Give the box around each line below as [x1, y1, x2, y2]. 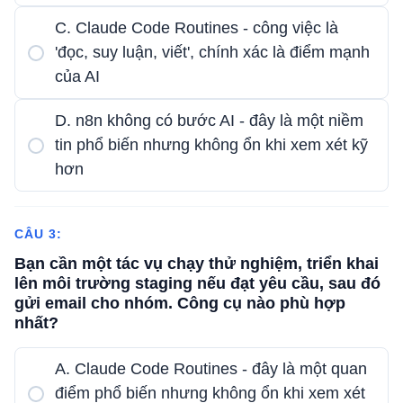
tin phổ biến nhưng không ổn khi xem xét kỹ [55, 136, 368, 154]
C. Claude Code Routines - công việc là [55, 19, 338, 37]
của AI [55, 67, 100, 85]
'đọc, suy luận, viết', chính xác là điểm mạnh [55, 43, 370, 61]
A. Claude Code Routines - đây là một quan [55, 360, 367, 378]
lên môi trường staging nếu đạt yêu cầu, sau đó [14, 274, 381, 292]
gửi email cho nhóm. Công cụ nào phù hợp [14, 294, 345, 312]
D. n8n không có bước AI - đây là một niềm [55, 112, 363, 130]
